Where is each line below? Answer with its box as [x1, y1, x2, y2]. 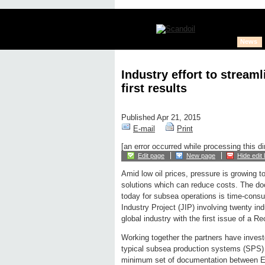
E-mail [133, 124, 155, 134]
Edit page [138, 152, 164, 160]
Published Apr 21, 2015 [121, 113, 201, 122]
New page [186, 152, 215, 160]
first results [121, 81, 187, 95]
